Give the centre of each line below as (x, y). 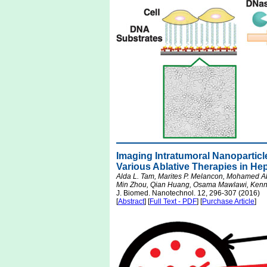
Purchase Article (228, 201)
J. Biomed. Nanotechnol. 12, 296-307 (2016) (188, 193)
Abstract (131, 201)
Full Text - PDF (173, 201)
